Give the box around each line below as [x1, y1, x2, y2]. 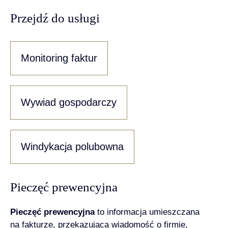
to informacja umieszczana [95, 207, 199, 217]
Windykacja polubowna [21, 141, 124, 153]
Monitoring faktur [21, 52, 97, 64]
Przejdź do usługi [10, 11, 100, 25]
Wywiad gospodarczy [21, 97, 117, 108]
